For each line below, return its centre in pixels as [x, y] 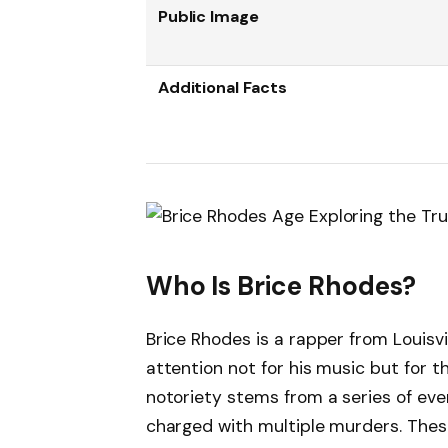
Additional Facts [222, 88]
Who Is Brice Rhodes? [280, 285]
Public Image [208, 17]
